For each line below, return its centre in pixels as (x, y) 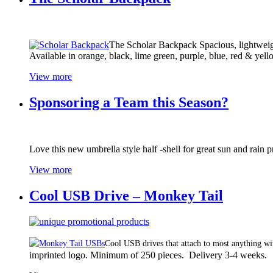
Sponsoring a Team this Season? (129, 103)
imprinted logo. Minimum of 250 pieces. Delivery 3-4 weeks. (148, 255)
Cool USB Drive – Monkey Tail (126, 196)
